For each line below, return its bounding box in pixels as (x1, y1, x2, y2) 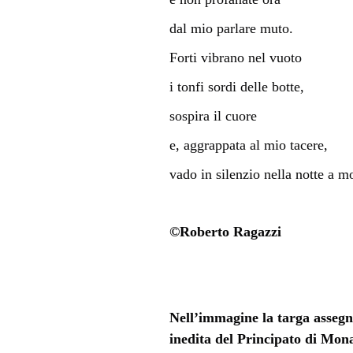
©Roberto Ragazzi (169, 223, 281, 240)
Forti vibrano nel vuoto (169, 49, 302, 65)
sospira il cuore (169, 107, 257, 124)
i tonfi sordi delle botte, (169, 78, 304, 95)
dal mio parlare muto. (169, 20, 293, 36)
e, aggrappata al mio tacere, (169, 136, 328, 153)
